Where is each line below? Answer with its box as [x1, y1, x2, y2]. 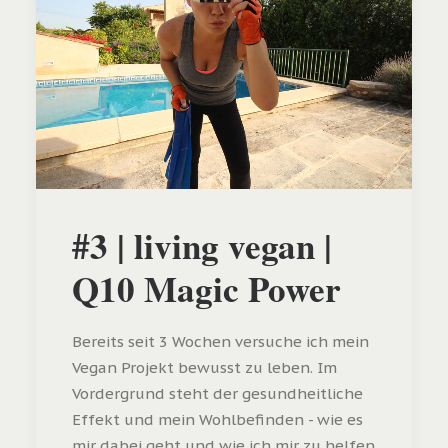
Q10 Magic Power [72, 262, 341, 314]
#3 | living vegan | [72, 219, 332, 271]
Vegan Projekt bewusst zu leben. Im [72, 357, 337, 377]
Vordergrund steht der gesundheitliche [72, 383, 363, 403]
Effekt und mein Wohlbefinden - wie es [72, 409, 363, 429]
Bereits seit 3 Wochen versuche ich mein [72, 331, 369, 351]
